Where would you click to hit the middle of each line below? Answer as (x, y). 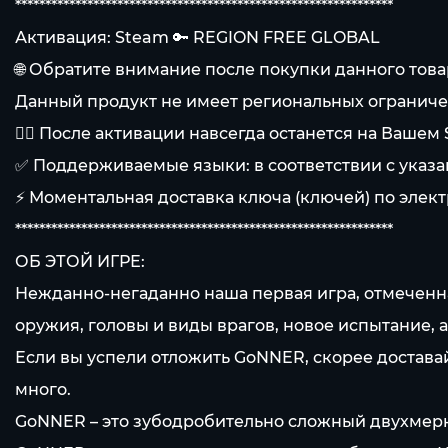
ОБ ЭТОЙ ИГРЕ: (80, 261)
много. (43, 389)
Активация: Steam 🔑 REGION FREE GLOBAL (197, 37)
